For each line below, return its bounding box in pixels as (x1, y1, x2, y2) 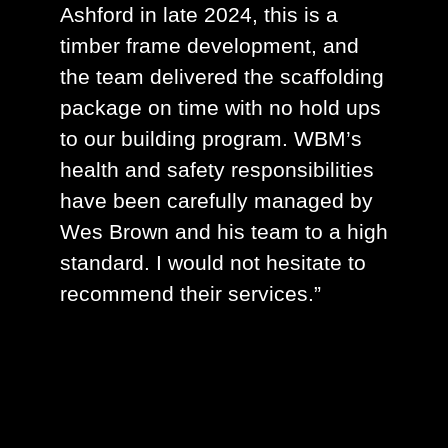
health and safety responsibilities (60, 158, 374, 182)
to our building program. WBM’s (60, 127, 362, 151)
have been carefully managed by (60, 189, 373, 213)
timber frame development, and (60, 34, 359, 58)
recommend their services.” (60, 282, 321, 306)
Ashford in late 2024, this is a (60, 3, 338, 27)
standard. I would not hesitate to (60, 251, 366, 275)
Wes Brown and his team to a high (60, 220, 388, 244)
